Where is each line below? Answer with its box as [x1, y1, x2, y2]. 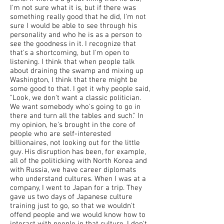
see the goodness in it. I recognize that [10, 39, 136, 48]
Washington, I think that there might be [10, 75, 137, 84]
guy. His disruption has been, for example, [10, 147, 146, 156]
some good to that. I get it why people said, [10, 84, 150, 93]
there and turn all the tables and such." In [10, 111, 143, 120]
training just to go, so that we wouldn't [10, 201, 135, 210]
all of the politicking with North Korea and [10, 156, 147, 165]
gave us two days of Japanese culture [10, 192, 132, 201]
